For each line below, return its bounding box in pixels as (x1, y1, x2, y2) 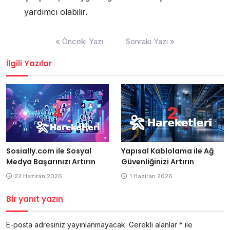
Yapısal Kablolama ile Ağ (121, 145, 214, 156)
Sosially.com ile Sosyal (6, 145, 91, 156)
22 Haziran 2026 (14, 172, 62, 180)
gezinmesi (6, 42, 48, 53)
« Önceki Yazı (55, 36, 103, 46)
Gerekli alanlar (129, 220, 179, 229)
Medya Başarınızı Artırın (6, 156, 95, 167)
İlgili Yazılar (6, 57, 52, 69)
